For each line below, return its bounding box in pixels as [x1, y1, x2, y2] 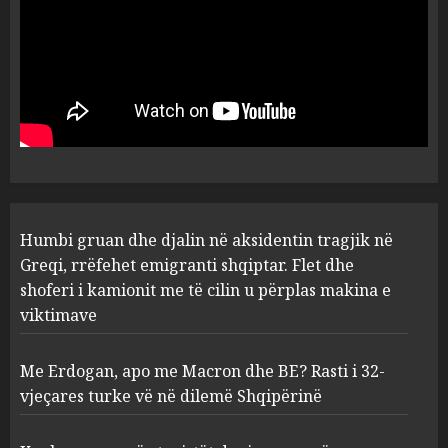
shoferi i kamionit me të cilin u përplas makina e [20, 278, 391, 301]
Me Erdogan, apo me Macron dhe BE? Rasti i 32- [20, 359, 385, 382]
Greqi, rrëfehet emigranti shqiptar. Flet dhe [20, 253, 354, 276]
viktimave [20, 303, 97, 326]
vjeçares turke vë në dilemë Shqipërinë [20, 384, 322, 407]
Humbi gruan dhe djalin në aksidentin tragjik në [20, 228, 393, 251]
